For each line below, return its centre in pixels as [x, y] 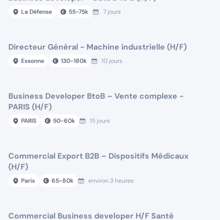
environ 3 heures [111, 181]
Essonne [33, 61]
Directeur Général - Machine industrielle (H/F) [98, 47]
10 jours [112, 61]
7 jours [112, 12]
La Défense [37, 12]
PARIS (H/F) [30, 107]
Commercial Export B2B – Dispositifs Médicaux [99, 156]
